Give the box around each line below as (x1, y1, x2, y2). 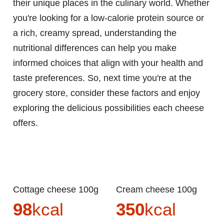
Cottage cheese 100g (19, 184, 98, 195)
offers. (13, 118, 38, 128)
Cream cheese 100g (122, 184, 197, 195)
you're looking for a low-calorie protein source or (13, 13, 204, 23)
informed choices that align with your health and (13, 58, 203, 68)
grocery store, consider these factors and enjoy (13, 88, 200, 98)
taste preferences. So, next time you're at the (13, 73, 191, 83)
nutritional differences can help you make (13, 43, 176, 53)
